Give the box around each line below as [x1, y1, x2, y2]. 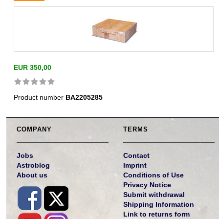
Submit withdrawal [123, 191, 185, 199]
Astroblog [17, 161, 50, 170]
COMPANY [17, 126, 52, 133]
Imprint [123, 161, 147, 170]
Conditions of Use [123, 171, 184, 179]
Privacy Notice [123, 181, 171, 189]
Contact [123, 152, 150, 160]
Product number [14, 93, 66, 102]
